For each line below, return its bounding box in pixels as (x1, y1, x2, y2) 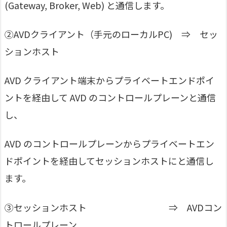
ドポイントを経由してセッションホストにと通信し (5, 154, 214, 168)
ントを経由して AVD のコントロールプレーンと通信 (5, 91, 216, 104)
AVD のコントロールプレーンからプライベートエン (5, 137, 214, 150)
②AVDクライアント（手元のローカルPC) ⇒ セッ (5, 27, 218, 41)
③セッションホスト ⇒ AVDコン (5, 200, 222, 214)
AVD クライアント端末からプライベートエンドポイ (5, 73, 214, 87)
